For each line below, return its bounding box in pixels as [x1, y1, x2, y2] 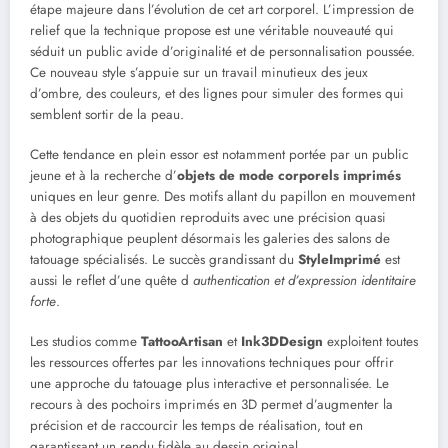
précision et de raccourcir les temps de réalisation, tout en [30, 416, 363, 436]
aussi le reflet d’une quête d [30, 271, 189, 291]
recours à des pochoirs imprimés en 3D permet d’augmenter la [30, 395, 393, 415]
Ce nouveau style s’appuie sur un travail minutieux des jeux [30, 63, 368, 83]
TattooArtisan [141, 332, 223, 352]
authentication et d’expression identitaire [189, 271, 416, 291]
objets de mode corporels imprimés [177, 166, 401, 186]
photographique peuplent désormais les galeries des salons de [30, 229, 390, 249]
